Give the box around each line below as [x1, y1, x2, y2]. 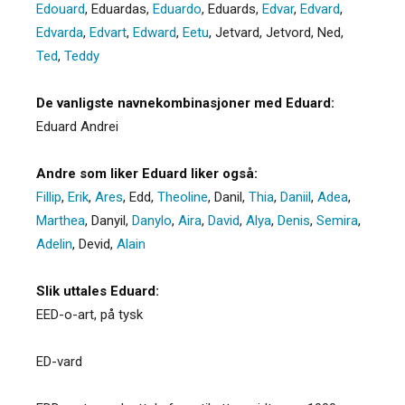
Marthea [36, 212, 85, 229]
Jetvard [215, 24, 259, 41]
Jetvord [266, 24, 311, 41]
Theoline [157, 188, 208, 205]
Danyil [91, 212, 126, 229]
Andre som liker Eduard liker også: [36, 165, 258, 182]
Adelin [36, 235, 72, 252]
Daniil [280, 188, 311, 205]
